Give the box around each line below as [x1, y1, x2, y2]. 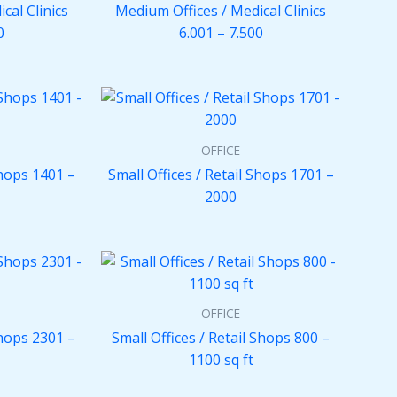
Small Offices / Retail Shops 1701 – [107, 164, 334, 184]
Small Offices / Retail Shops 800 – [112, 328, 331, 348]
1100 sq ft [188, 350, 253, 370]
